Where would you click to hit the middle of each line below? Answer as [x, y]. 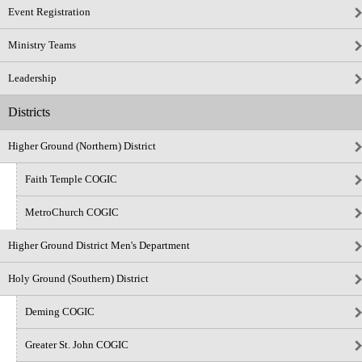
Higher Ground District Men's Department [99, 245]
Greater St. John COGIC [77, 345]
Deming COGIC [60, 311]
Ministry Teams [42, 45]
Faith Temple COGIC [71, 179]
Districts [29, 112]
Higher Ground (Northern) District [82, 146]
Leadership [32, 78]
